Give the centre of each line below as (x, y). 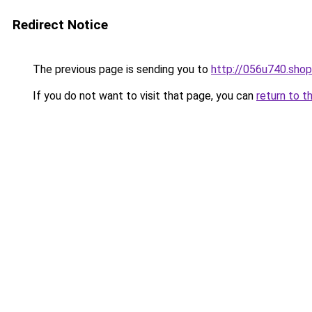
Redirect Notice (60, 25)
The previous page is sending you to (120, 69)
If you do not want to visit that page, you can (143, 96)
